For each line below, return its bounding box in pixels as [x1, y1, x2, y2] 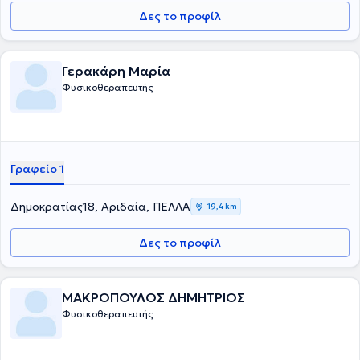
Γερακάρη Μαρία [62, 63, 170, 79]
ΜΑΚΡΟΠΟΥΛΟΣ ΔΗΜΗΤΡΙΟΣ [62, 289, 245, 305]
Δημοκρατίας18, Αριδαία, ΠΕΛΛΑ [10, 199, 190, 214]
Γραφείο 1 [10, 162, 64, 176]
